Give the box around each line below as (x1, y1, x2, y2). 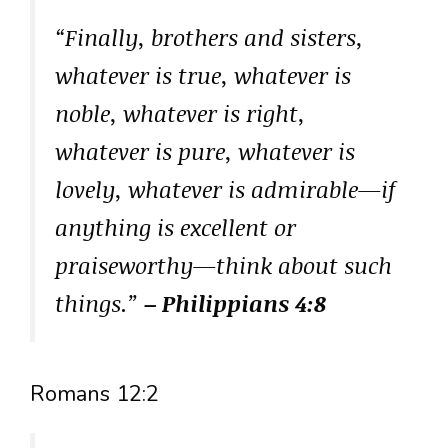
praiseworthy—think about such (55, 249, 392, 282)
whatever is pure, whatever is (55, 135, 355, 168)
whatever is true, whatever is (55, 59, 351, 92)
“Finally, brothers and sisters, (55, 21, 363, 54)
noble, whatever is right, (55, 97, 305, 130)
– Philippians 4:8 (144, 287, 327, 320)
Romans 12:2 (30, 379, 159, 410)
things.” (55, 287, 144, 320)
